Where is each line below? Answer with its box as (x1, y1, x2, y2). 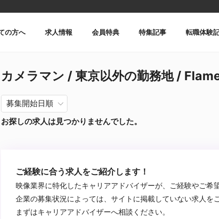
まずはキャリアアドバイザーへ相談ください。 (16, 207, 170, 217)
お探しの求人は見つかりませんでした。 (1, 116, 142, 126)
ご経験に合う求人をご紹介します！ (16, 167, 149, 176)
